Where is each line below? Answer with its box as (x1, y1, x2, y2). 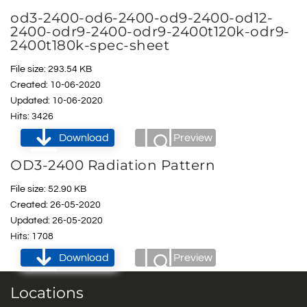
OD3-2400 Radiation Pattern (10, 157, 215, 173)
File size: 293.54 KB (10, 64, 92, 74)
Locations (10, 284, 84, 302)
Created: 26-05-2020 (10, 200, 101, 210)
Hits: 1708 (10, 232, 53, 241)
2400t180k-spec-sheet (10, 37, 169, 53)
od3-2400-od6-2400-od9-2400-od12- (10, 10, 273, 26)
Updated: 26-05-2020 (10, 216, 103, 225)
